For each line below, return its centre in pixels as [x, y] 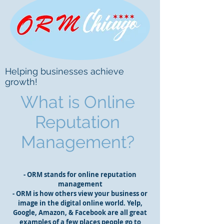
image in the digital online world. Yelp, [80, 203]
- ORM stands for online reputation [80, 174]
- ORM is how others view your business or [80, 193]
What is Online [77, 102]
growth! [21, 82]
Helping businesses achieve [64, 71]
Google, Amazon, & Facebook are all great [80, 212]
